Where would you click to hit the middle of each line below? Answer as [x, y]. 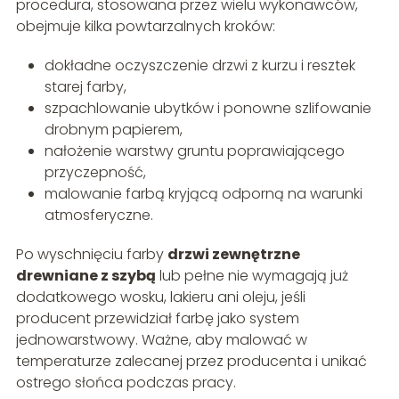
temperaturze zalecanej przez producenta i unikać [191, 361]
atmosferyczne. [98, 215]
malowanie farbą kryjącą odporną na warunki [203, 193]
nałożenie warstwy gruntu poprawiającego [194, 151]
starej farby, [85, 86]
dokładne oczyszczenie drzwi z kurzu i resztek [199, 65]
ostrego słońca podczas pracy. [126, 382]
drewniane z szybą [85, 275]
